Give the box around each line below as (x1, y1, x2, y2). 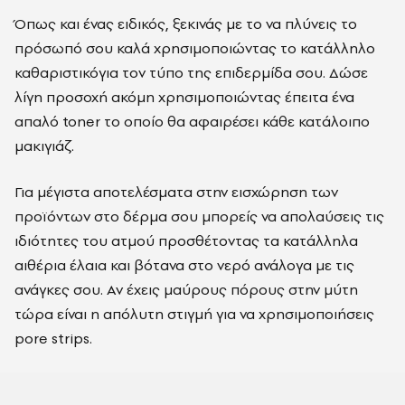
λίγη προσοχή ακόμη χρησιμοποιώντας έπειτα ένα (14, 87, 354, 107)
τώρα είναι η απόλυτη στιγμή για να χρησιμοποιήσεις (14, 304, 374, 324)
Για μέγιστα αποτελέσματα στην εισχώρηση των (14, 182, 338, 202)
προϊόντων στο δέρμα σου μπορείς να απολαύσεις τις (14, 206, 384, 226)
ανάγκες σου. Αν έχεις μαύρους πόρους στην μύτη (14, 279, 358, 299)
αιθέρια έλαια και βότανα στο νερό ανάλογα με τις (14, 255, 354, 275)
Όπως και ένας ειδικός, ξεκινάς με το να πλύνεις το (14, 14, 357, 33)
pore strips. (14, 328, 92, 348)
